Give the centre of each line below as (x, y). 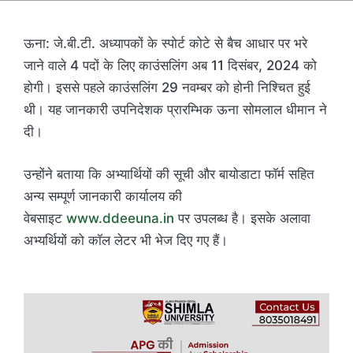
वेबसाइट (45, 218)
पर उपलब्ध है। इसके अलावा (242, 218)
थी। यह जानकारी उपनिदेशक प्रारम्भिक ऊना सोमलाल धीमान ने (175, 110)
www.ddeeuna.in (120, 218)
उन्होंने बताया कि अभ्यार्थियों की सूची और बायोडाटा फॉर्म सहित (169, 174)
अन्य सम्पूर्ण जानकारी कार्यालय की (103, 196)
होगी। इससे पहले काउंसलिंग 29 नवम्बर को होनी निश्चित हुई (167, 88)
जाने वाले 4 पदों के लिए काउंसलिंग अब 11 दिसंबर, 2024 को (170, 66)
